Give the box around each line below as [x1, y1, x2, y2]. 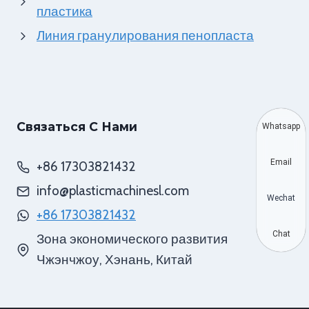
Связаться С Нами [17, 119, 137, 134]
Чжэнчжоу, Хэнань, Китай [37, 252, 192, 268]
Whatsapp [262, 121, 300, 131]
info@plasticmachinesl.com [37, 183, 189, 199]
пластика [37, 3, 92, 19]
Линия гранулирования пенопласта [37, 28, 254, 43]
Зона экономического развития [37, 231, 228, 247]
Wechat [267, 193, 295, 203]
